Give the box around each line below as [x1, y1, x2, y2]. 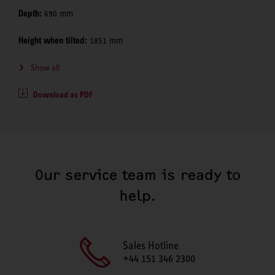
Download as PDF [33, 89, 93, 99]
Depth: [18, 7, 42, 19]
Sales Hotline [123, 239, 179, 252]
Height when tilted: [18, 34, 87, 46]
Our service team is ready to [34, 166, 241, 184]
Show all [31, 62, 60, 72]
